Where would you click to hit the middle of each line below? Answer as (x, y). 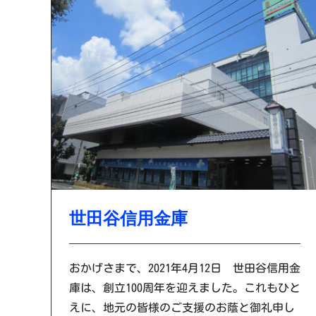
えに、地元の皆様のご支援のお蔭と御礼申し (182, 307)
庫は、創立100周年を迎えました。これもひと (184, 287)
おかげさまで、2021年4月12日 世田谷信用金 (184, 268)
